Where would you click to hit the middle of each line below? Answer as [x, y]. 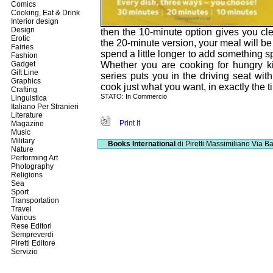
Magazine [27, 124]
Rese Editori [30, 226]
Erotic [19, 38]
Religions [26, 175]
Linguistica [28, 98]
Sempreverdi [31, 235]
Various [23, 218]
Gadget [22, 64]
